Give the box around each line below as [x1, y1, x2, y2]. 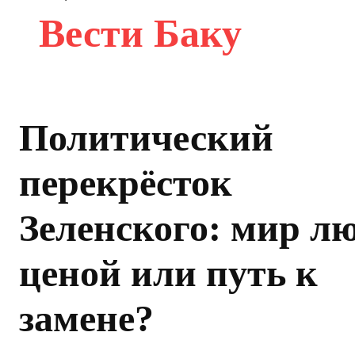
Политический [19, 116, 273, 158]
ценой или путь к [19, 251, 318, 294]
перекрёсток [19, 161, 232, 204]
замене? [19, 296, 154, 339]
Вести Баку [39, 10, 242, 55]
